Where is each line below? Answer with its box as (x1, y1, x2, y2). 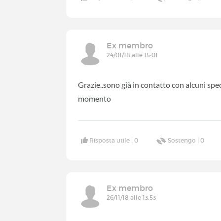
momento (78, 93, 111, 103)
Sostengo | (168, 137, 201, 145)
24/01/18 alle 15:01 (107, 51, 158, 59)
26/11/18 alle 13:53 (107, 194, 156, 202)
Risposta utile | (89, 137, 135, 145)
